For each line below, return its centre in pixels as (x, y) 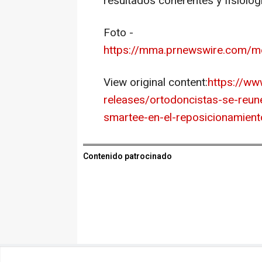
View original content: (156, 83)
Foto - (118, 33)
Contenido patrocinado (127, 157)
